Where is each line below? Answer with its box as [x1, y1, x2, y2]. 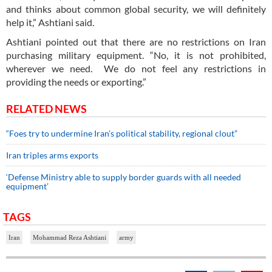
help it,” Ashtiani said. [6, 16, 94, 28]
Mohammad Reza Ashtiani [33, 233, 106, 241]
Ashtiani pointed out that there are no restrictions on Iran [6, 35, 266, 47]
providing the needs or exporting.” [6, 75, 146, 87]
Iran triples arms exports [6, 149, 98, 160]
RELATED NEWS [6, 101, 87, 115]
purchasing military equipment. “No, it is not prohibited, [6, 49, 266, 61]
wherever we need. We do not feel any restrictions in [6, 62, 266, 74]
